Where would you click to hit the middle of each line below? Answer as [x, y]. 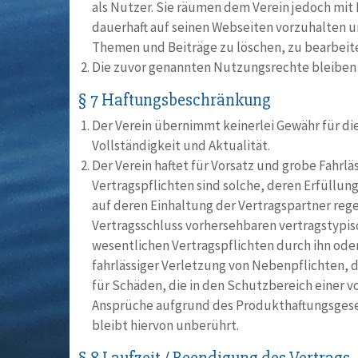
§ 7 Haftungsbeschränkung [174, 100]
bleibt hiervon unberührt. [165, 325]
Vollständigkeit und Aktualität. [181, 145]
